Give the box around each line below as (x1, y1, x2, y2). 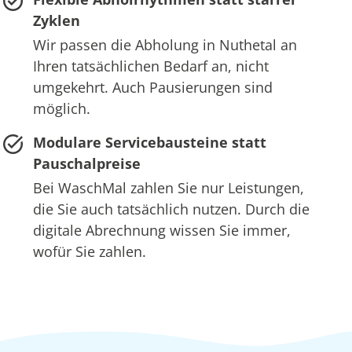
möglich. (32, 99, 90, 119)
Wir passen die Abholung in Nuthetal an (32, 35, 297, 55)
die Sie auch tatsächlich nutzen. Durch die (32, 200, 310, 219)
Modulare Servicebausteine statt (32, 133, 266, 152)
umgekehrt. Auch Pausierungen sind (32, 78, 273, 97)
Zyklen (32, 11, 80, 31)
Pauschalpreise (32, 154, 141, 174)
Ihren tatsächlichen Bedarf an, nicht (32, 57, 269, 76)
